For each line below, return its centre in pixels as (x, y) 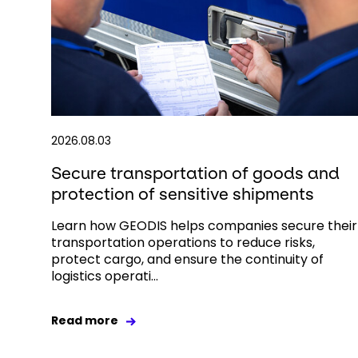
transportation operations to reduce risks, (183, 243)
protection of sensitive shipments (183, 194)
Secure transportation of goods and (195, 173)
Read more (85, 321)
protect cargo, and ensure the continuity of (187, 260)
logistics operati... (105, 276)
